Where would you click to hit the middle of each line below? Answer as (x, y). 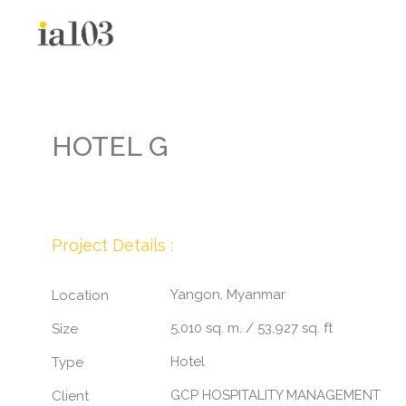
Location (81, 295)
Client (71, 396)
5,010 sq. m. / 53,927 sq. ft (251, 328)
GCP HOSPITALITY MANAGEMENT (275, 395)
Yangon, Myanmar (227, 294)
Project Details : (113, 245)
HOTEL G (111, 146)
